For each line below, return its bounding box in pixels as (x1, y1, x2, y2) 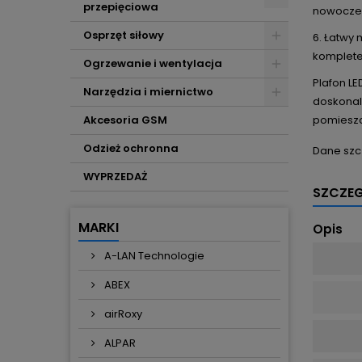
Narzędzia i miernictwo (83, 84, 213, 99)
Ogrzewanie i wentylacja (83, 56, 222, 71)
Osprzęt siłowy (83, 27, 164, 43)
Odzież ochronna (83, 141, 179, 156)
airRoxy (102, 306, 142, 322)
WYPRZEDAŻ (83, 169, 147, 184)
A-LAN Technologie (102, 248, 204, 263)
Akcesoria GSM (83, 112, 167, 128)
